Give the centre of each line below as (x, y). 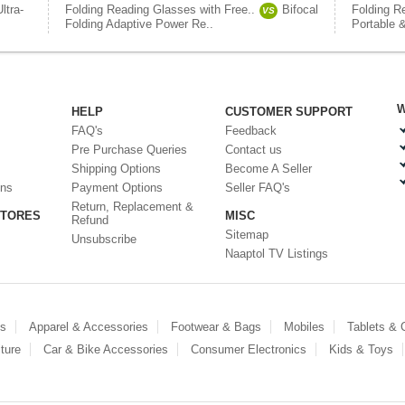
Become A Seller (268, 169)
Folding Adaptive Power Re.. (139, 24)
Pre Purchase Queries (129, 150)
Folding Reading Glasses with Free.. (160, 9)
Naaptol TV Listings (277, 254)
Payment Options (117, 188)
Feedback (251, 131)
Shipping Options (116, 169)
